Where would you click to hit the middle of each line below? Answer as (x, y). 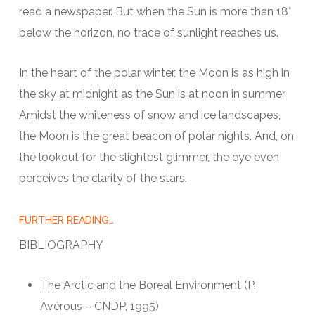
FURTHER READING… (66, 220)
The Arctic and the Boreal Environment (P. (148, 285)
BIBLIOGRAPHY (61, 245)
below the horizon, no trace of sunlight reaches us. (148, 32)
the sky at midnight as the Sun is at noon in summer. (152, 94)
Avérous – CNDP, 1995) (99, 306)
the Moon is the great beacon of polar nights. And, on (156, 136)
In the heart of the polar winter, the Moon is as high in (154, 72)
